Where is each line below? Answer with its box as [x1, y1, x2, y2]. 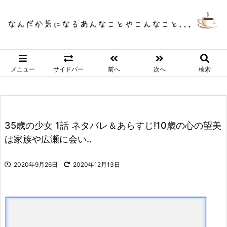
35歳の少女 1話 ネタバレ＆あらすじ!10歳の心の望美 [5, 120, 221, 131]
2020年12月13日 [73, 161, 120, 169]
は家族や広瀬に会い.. [5, 134, 92, 145]
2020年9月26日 [14, 161, 58, 169]
